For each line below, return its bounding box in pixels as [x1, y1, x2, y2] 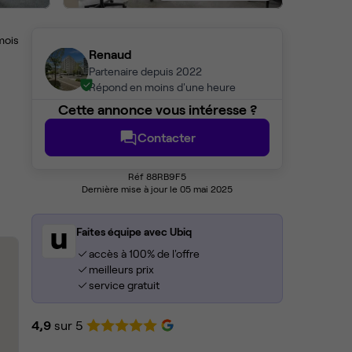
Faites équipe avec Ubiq [76, 225, 192, 239]
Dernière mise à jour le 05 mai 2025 [82, 183, 233, 195]
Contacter [137, 130, 196, 145]
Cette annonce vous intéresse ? [57, 101, 257, 119]
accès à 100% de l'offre [88, 247, 200, 261]
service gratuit [88, 278, 159, 292]
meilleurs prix [88, 262, 154, 277]
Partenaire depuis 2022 [89, 64, 202, 79]
